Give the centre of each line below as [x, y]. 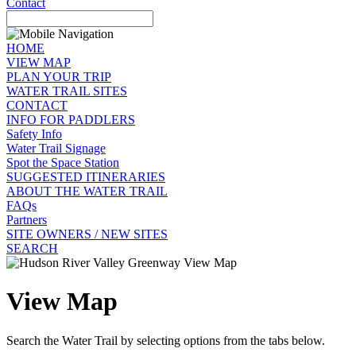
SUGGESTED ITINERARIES [86, 177]
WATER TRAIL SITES [67, 91]
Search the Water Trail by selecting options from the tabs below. [166, 340]
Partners [27, 220]
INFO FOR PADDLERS [71, 120]
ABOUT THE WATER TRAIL [87, 191]
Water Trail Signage [56, 148]
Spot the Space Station [63, 163]
